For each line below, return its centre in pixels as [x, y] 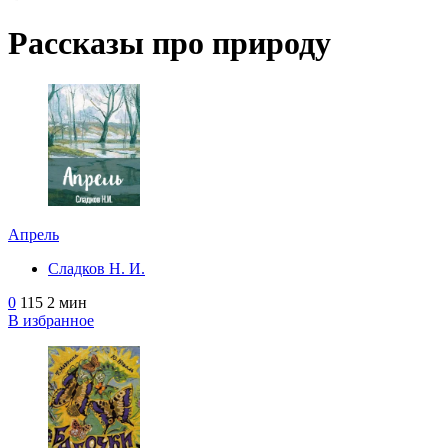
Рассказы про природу [169, 43]
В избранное [51, 320]
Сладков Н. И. [96, 268]
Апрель [33, 234]
